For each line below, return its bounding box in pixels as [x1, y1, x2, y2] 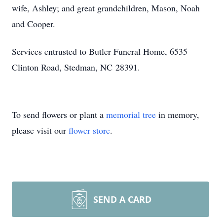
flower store [69, 124, 110, 136]
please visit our [12, 124, 69, 136]
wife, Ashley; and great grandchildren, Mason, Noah [12, 2, 200, 14]
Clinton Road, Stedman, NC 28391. [12, 61, 140, 73]
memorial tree [106, 109, 156, 120]
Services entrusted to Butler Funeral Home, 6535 [12, 45, 187, 57]
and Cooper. [12, 18, 55, 30]
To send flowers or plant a [12, 109, 106, 120]
